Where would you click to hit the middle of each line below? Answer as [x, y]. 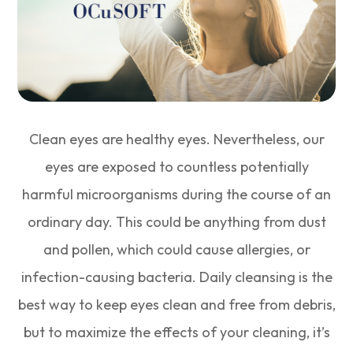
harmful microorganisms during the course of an [176, 195]
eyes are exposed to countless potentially [176, 167]
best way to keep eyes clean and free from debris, [176, 305]
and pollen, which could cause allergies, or [176, 250]
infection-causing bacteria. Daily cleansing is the [176, 277]
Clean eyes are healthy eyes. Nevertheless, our [176, 139]
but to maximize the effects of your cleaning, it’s [176, 333]
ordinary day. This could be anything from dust [176, 222]
